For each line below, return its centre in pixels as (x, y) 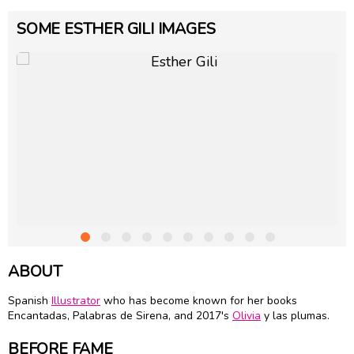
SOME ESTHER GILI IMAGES (116, 28)
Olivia (247, 316)
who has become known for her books (199, 301)
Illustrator (76, 301)
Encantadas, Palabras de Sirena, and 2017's (120, 316)
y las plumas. (297, 316)
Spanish (30, 301)
